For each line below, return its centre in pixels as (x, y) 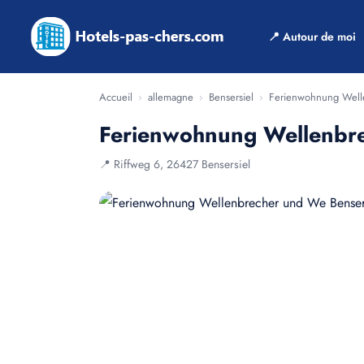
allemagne (171, 97)
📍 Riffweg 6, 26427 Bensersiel (175, 164)
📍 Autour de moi (312, 37)
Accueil (116, 97)
